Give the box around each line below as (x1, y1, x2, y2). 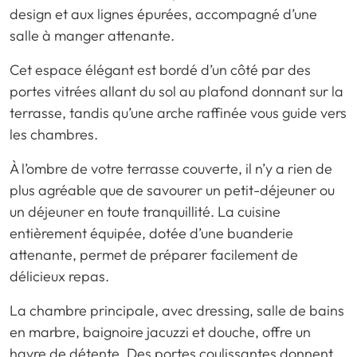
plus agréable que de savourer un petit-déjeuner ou (10, 180, 335, 199)
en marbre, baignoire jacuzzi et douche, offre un (10, 322, 311, 341)
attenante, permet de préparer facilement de (10, 245, 298, 264)
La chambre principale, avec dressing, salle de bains (10, 300, 344, 320)
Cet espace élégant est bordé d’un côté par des (10, 60, 311, 79)
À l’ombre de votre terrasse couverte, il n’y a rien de (10, 159, 332, 178)
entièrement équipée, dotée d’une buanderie (10, 223, 293, 242)
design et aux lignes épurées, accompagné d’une (10, 4, 317, 23)
